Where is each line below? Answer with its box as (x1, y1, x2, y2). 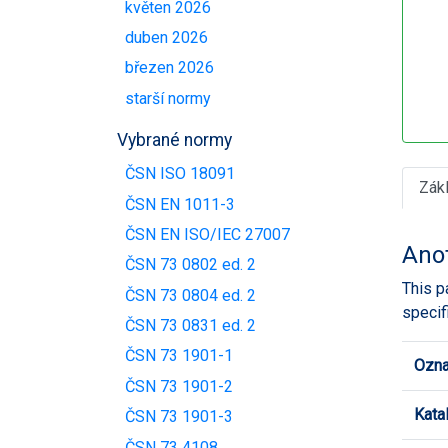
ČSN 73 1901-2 (125, 376, 233, 396)
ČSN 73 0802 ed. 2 (125, 255, 256, 275)
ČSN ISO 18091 (125, 164, 235, 184)
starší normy (125, 88, 211, 108)
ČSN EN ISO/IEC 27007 (125, 224, 290, 244)
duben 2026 (125, 28, 208, 48)
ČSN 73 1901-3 (125, 407, 233, 427)
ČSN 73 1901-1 (125, 346, 233, 366)
